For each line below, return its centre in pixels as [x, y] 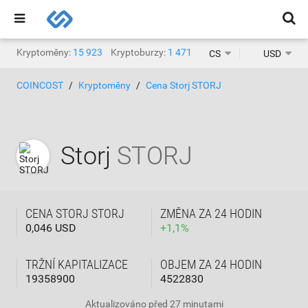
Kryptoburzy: [138, 52]
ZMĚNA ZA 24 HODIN [211, 213]
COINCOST [40, 85]
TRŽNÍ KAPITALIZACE [77, 264]
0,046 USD [51, 228]
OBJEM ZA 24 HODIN [211, 264]
